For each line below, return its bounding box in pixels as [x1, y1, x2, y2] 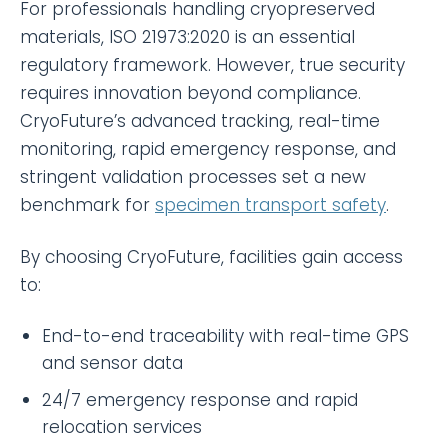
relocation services [42, 414, 202, 439]
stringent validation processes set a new [20, 164, 366, 189]
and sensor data [42, 350, 183, 375]
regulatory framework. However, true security [20, 52, 405, 77]
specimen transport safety [155, 192, 386, 217]
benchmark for [20, 192, 155, 217]
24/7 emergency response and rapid [42, 387, 358, 412]
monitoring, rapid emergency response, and [20, 136, 396, 161]
